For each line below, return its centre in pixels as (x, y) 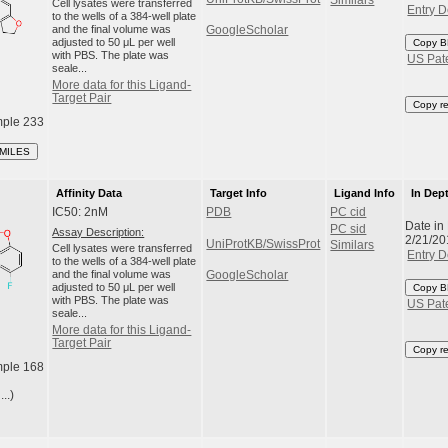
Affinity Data (88, 192)
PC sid (348, 228)
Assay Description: (98, 231)
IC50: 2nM (80, 212)
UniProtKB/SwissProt (263, 243)
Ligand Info (364, 192)
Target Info (238, 192)
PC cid (348, 212)
